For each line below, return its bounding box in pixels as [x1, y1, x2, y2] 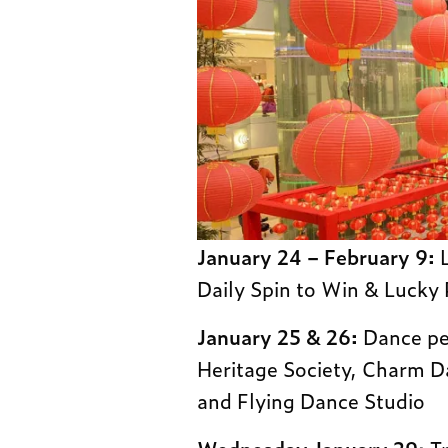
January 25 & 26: [197, 321, 359, 352]
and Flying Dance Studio [197, 385, 426, 416]
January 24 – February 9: [197, 241, 436, 272]
